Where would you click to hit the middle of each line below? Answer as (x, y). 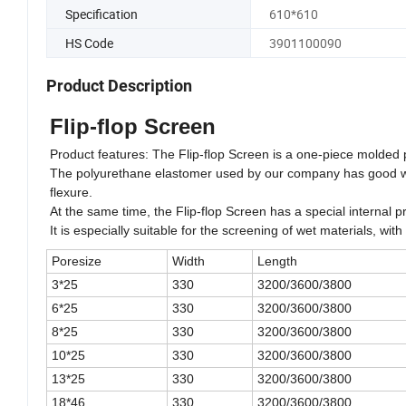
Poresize (77, 261)
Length (277, 261)
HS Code (89, 43)
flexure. (71, 192)
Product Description (119, 85)
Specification (101, 14)
